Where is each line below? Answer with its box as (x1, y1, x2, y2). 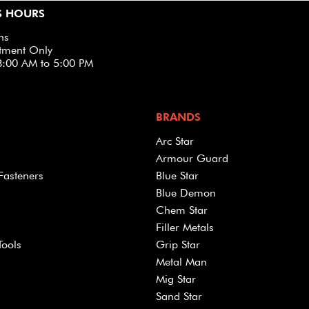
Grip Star (155, 238, 200, 251)
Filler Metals (155, 221, 214, 234)
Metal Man (155, 255, 207, 268)
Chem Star (155, 203, 208, 217)
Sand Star (155, 290, 202, 303)
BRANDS (155, 110, 201, 123)
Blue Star (155, 169, 199, 182)
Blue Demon (155, 186, 216, 199)
